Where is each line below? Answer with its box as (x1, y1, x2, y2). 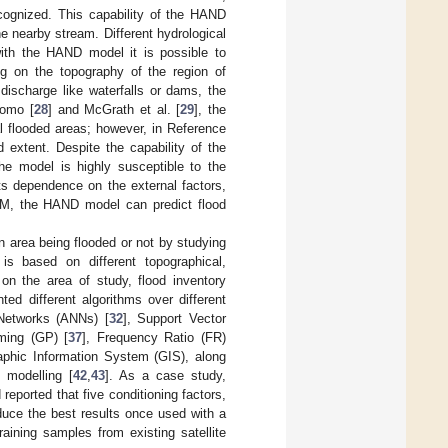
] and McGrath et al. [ (48, 101, 181, 117)
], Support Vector (122, 310, 227, 326)
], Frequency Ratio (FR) (82, 329, 227, 345)
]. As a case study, (104, 367, 227, 383)
